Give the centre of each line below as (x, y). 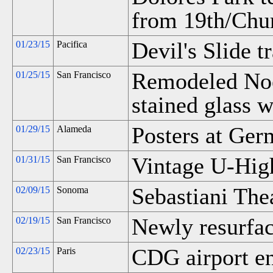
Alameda (74, 129)
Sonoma (73, 190)
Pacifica (72, 44)
